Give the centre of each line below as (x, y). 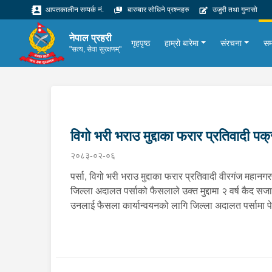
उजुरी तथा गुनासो (234, 10)
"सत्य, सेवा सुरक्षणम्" (96, 49)
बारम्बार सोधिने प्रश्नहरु (157, 10)
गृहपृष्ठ (141, 43)
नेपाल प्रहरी (91, 38)
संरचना (231, 43)
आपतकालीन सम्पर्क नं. (74, 10)
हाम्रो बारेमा (182, 43)
